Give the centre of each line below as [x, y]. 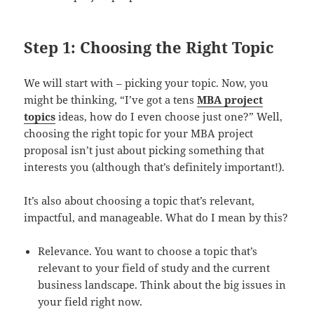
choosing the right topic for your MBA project [139, 133]
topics [40, 116]
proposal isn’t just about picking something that [144, 150]
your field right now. [90, 301]
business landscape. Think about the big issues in [162, 284]
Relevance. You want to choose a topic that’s [148, 251]
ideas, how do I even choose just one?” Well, [169, 116]
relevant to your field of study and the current [154, 267]
